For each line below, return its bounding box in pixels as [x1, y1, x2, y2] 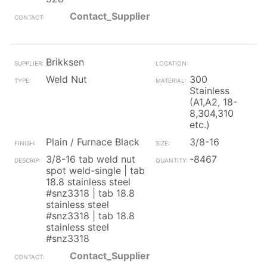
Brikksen [46, 56, 84, 68]
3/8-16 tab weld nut [46, 153, 135, 165]
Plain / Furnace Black [46, 136, 139, 148]
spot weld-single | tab [46, 164, 145, 176]
